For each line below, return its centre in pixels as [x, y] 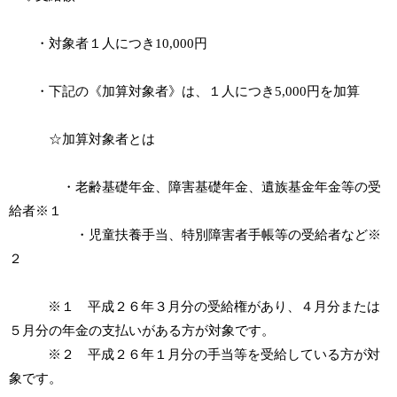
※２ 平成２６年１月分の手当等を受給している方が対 [195, 354]
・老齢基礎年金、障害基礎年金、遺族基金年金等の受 [195, 187]
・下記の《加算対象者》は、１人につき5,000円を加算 [184, 91]
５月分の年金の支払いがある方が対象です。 [142, 331]
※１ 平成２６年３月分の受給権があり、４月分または [195, 307]
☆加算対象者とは [82, 139]
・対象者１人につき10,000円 [108, 43]
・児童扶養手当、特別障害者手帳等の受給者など [222, 235]
